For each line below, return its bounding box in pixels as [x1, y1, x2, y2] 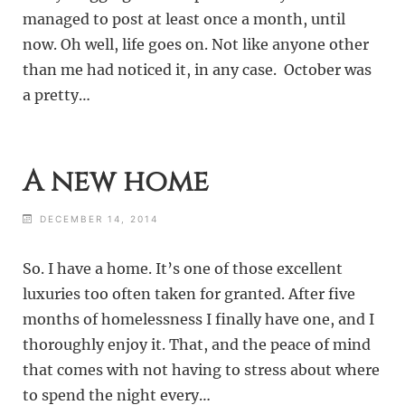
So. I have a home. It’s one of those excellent [23, 259, 344, 278]
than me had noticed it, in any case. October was [23, 61, 372, 80]
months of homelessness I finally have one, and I [23, 310, 375, 329]
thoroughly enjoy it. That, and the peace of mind [23, 335, 372, 354]
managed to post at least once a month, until [23, 10, 346, 29]
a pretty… [23, 86, 91, 105]
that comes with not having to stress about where [23, 361, 381, 380]
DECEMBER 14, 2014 [40, 212, 159, 224]
